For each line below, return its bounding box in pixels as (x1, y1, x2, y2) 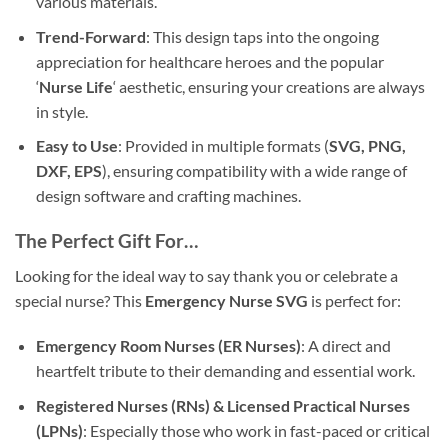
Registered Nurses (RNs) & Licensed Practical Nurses (35, 395, 410, 415)
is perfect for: (308, 290, 401, 310)
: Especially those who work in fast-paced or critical (82, 420, 430, 440)
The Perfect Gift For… (15, 228, 198, 252)
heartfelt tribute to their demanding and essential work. (35, 361, 415, 381)
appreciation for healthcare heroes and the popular (35, 51, 384, 71)
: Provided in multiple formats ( (117, 136, 329, 156)
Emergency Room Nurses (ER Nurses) (35, 336, 301, 356)
